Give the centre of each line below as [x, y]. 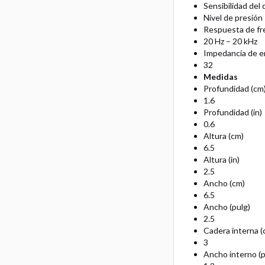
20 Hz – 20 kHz [230, 41]
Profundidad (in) [232, 112]
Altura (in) [221, 160]
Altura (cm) [223, 136]
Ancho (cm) [224, 183]
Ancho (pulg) [227, 207]
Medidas [220, 77]
